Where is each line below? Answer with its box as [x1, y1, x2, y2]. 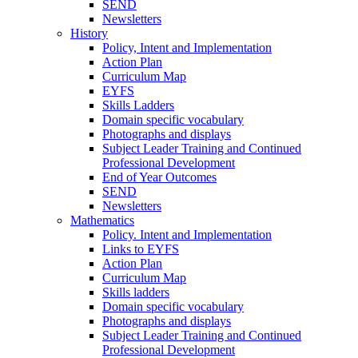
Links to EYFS [102, 241, 179, 256]
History [70, 26, 108, 40]
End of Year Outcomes [102, 169, 217, 184]
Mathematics [70, 213, 134, 227]
